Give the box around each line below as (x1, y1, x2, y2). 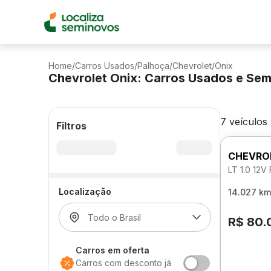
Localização (59, 186, 111, 197)
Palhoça (137, 60, 169, 71)
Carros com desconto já (76, 258, 171, 268)
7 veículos (220, 116, 267, 128)
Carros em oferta (76, 245, 149, 255)
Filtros (56, 120, 87, 132)
